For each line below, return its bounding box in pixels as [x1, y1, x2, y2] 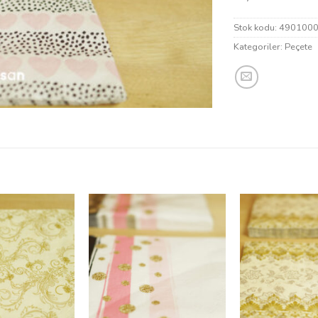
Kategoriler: [234, 40, 285, 53]
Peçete [285, 40, 312, 53]
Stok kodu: [234, 21, 279, 34]
